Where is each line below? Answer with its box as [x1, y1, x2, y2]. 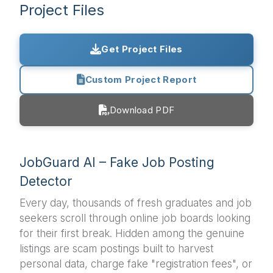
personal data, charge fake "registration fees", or [19, 257, 252, 270]
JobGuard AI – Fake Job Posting [19, 154, 214, 170]
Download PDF [109, 104, 175, 116]
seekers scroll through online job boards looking [19, 211, 250, 224]
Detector [19, 173, 72, 189]
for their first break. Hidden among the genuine [19, 227, 244, 239]
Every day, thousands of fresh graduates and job [19, 196, 252, 209]
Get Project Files [101, 43, 183, 55]
